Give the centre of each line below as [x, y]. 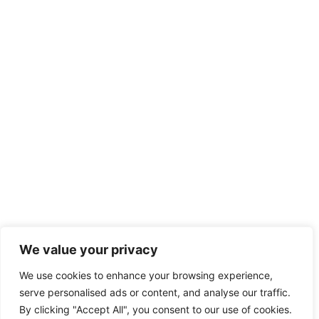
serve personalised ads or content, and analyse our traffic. [155, 292]
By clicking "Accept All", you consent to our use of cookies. [156, 309]
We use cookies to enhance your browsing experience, [146, 275]
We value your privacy [89, 250]
